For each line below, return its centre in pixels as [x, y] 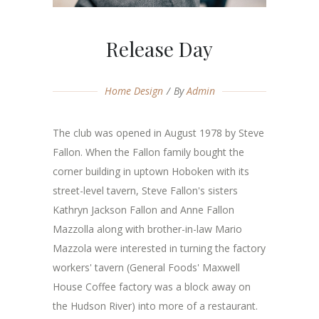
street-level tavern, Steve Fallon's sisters [145, 190]
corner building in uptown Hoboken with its [151, 171]
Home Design [134, 91]
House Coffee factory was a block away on [152, 287]
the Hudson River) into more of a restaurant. [155, 306]
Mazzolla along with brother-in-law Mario [147, 229]
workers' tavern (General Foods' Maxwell [146, 267]
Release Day [159, 49]
